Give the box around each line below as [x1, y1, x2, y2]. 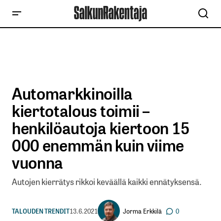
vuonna [12, 150, 64, 174]
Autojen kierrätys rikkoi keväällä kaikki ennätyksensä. [12, 175, 202, 188]
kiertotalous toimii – [12, 98, 149, 122]
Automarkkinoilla [12, 81, 133, 105]
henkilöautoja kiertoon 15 [12, 115, 190, 139]
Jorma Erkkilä [123, 206, 162, 216]
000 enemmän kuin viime [12, 133, 184, 156]
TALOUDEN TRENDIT [12, 206, 70, 216]
